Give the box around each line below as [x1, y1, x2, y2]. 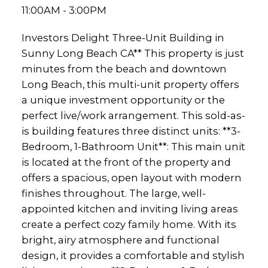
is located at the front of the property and [21, 156, 231, 168]
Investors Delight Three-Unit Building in [21, 31, 224, 44]
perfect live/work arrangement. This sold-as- [21, 109, 245, 121]
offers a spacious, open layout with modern [21, 171, 242, 184]
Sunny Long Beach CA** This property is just [21, 47, 244, 59]
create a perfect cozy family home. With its [21, 218, 236, 230]
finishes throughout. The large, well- [21, 187, 206, 199]
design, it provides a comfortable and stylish [21, 249, 245, 261]
